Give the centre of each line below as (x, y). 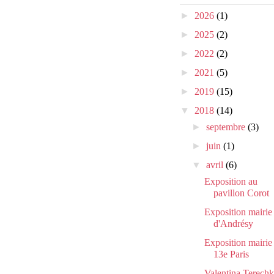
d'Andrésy (233, 224)
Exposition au (231, 182)
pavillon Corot (241, 193)
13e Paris (231, 254)
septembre (227, 127)
